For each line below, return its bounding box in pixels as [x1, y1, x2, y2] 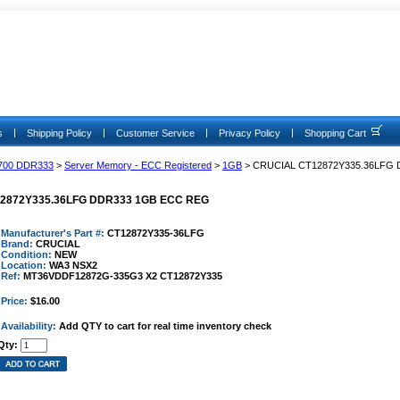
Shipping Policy [27, 128, 92, 139]
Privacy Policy [219, 128, 280, 139]
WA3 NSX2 [49, 260, 97, 271]
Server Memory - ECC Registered [64, 160, 212, 171]
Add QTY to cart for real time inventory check [59, 321, 271, 331]
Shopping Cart [304, 128, 366, 139]
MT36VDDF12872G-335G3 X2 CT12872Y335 [23, 271, 222, 281]
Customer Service [116, 128, 195, 139]
